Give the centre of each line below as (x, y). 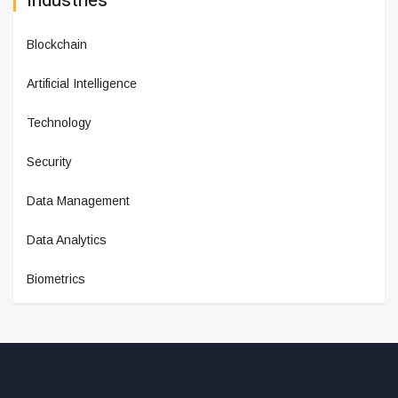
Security (49, 162)
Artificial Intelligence (82, 84)
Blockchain (57, 44)
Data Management (78, 201)
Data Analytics (67, 240)
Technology (59, 123)
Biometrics (56, 279)
